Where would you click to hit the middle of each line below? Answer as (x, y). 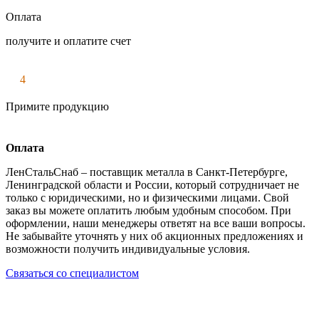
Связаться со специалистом (72, 273)
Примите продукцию (57, 106)
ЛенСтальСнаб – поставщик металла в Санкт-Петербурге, (147, 172)
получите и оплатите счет (68, 41)
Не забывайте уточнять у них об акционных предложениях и (155, 236)
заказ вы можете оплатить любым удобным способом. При (148, 210)
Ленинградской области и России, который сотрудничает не (152, 184)
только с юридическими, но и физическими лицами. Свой (147, 197)
